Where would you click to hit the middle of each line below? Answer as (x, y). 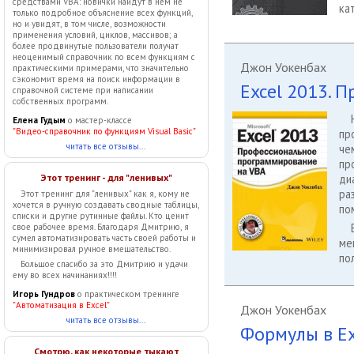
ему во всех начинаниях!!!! (65, 275)
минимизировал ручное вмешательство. (92, 249)
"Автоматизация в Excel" (61, 305)
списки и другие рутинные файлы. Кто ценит (101, 216)
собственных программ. (60, 101)
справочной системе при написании (83, 90)
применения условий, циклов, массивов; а (95, 35)
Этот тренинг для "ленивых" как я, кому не (105, 194)
